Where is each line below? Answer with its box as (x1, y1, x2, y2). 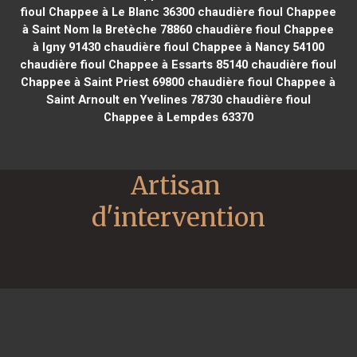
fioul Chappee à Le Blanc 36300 (20, 4, 194, 19)
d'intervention (92, 201, 265, 233)
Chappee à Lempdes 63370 (103, 109, 253, 124)
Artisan (131, 169, 221, 202)
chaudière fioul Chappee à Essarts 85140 (20, 57, 249, 72)
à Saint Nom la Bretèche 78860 (22, 22, 193, 37)
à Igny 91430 (32, 39, 100, 54)
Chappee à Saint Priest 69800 (21, 74, 185, 89)
